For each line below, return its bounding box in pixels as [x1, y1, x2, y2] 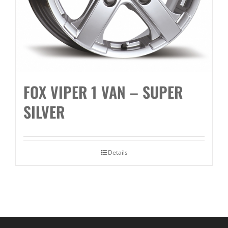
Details [107, 148, 128, 157]
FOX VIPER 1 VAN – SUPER [23, 80, 183, 104]
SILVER [23, 100, 65, 124]
